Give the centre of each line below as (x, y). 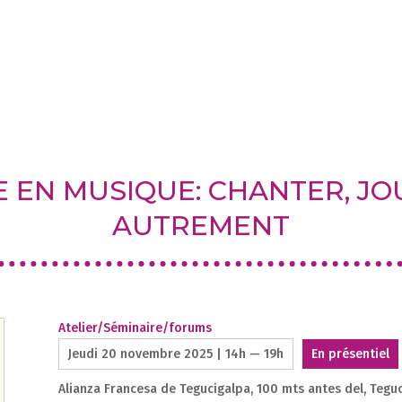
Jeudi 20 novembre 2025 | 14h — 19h (175, 354)
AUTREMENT (201, 225)
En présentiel (350, 354)
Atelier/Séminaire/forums (135, 328)
